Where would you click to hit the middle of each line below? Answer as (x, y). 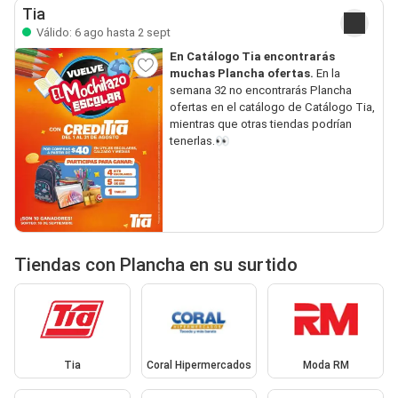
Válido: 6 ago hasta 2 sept (102, 32)
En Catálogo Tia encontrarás (252, 56)
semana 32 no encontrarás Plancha (260, 90)
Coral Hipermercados (199, 365)
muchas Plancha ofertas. (241, 73)
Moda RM (326, 365)
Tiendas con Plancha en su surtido (156, 264)
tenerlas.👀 (199, 141)
